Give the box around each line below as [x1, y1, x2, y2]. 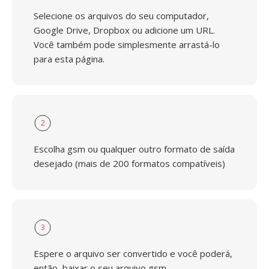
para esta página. [34, 53, 104, 65]
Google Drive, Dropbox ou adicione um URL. [34, 24, 215, 36]
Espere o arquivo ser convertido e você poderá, [34, 247, 232, 259]
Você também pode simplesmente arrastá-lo [34, 38, 220, 50]
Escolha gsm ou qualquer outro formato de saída [34, 143, 235, 155]
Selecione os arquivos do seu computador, [34, 10, 209, 22]
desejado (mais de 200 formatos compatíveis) [34, 157, 225, 169]
